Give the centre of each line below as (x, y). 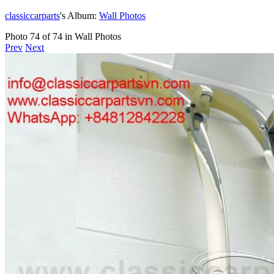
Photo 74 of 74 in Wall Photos (63, 36)
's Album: (80, 15)
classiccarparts (32, 15)
